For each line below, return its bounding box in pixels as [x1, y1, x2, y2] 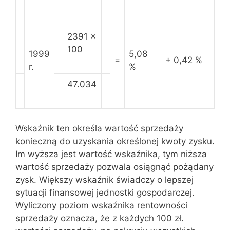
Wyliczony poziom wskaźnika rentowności [15, 200, 187, 210]
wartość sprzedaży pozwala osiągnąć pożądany [15, 161, 214, 172]
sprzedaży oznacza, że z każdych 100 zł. [15, 213, 184, 223]
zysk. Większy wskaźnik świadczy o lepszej [15, 174, 194, 185]
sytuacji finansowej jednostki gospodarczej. [15, 187, 195, 198]
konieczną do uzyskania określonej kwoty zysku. [15, 136, 215, 146]
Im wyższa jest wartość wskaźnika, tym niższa [15, 148, 207, 159]
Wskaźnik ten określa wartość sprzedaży [15, 123, 183, 133]
